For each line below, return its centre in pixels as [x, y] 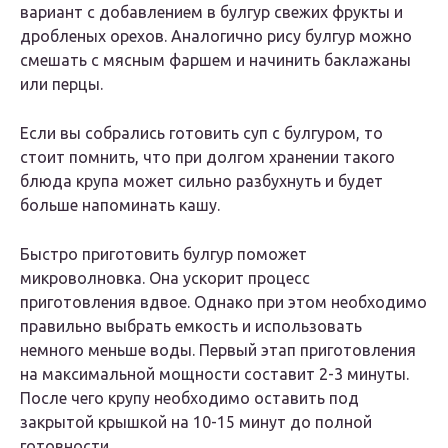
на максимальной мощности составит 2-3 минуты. [214, 374]
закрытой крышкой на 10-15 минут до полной [196, 422]
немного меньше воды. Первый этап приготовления [218, 350]
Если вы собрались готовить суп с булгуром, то [201, 133]
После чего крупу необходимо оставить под [189, 398]
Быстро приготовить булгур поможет [163, 254]
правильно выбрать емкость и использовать [191, 326]
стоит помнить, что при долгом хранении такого [207, 157]
